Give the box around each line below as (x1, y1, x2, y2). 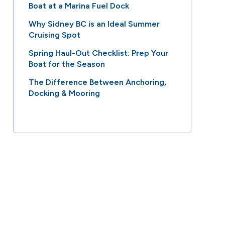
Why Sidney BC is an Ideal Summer (29, 19, 160, 29)
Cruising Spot (29, 30, 81, 40)
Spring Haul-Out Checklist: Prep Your (29, 48, 169, 58)
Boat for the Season (29, 59, 105, 69)
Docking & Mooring (29, 88, 100, 98)
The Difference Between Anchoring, (29, 77, 167, 87)
